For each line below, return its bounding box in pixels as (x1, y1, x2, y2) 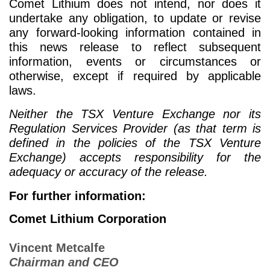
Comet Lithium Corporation (9, 212, 166, 225)
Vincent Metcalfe (9, 240, 105, 254)
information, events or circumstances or (9, 55, 261, 69)
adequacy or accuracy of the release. (9, 165, 208, 179)
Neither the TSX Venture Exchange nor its (9, 107, 261, 121)
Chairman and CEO (9, 255, 119, 269)
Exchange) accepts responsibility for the (9, 151, 261, 165)
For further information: (9, 189, 146, 203)
